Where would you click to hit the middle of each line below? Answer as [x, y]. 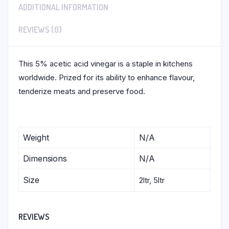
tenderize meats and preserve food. [82, 91]
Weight [36, 138]
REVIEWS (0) [40, 30]
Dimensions [45, 159]
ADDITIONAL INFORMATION [63, 7]
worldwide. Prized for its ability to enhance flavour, [107, 78]
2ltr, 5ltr [152, 180]
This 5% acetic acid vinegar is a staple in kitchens [106, 64]
